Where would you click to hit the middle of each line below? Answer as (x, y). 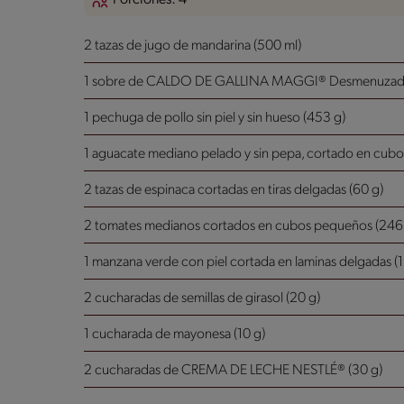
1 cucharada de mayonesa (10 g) (174, 334)
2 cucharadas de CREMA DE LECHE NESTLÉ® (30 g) (233, 370)
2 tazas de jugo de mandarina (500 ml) (193, 46)
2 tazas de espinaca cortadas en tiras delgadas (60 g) (234, 190)
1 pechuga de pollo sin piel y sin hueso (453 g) (215, 118)
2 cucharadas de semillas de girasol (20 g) (202, 298)
